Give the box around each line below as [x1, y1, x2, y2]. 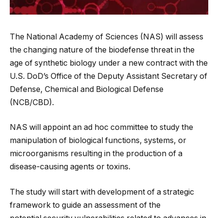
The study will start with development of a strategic [10, 187, 194, 197]
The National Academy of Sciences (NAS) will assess [10, 32, 203, 41]
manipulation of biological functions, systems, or [10, 136, 186, 145]
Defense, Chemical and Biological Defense [10, 84, 163, 94]
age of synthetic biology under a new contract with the [10, 58, 208, 68]
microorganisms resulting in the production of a [10, 149, 182, 159]
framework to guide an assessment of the [10, 200, 161, 210]
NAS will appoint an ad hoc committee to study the [10, 123, 193, 132]
